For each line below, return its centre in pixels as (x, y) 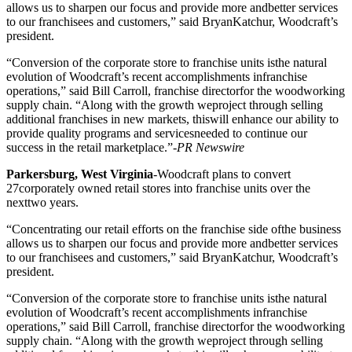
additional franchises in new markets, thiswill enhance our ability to (172, 119)
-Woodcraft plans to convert (222, 174)
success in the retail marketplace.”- (92, 147)
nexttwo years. (42, 202)
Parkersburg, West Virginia (80, 174)
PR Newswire (211, 147)
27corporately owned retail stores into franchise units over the (158, 188)
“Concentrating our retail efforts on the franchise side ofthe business (174, 229)
